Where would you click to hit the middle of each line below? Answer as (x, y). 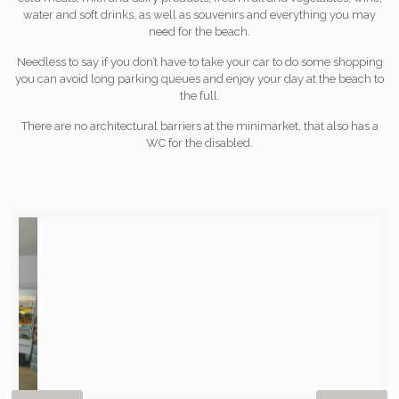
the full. (199, 95)
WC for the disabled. (199, 142)
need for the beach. (199, 31)
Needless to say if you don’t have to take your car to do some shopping (199, 61)
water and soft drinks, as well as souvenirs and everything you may (199, 14)
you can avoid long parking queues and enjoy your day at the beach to (199, 78)
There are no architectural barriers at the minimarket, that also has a (199, 126)
